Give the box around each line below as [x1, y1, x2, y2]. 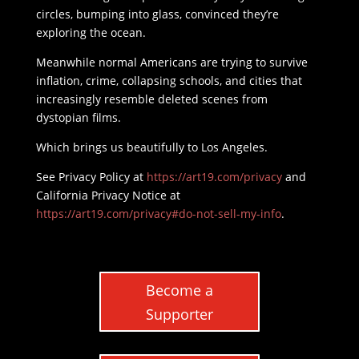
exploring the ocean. [35, 25, 146, 41]
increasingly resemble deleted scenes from [35, 91, 268, 107]
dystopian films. [35, 110, 121, 126]
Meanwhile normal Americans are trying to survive [35, 54, 308, 71]
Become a [145, 280, 213, 300]
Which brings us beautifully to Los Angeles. [35, 139, 268, 155]
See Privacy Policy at [35, 169, 147, 185]
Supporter [145, 304, 213, 324]
